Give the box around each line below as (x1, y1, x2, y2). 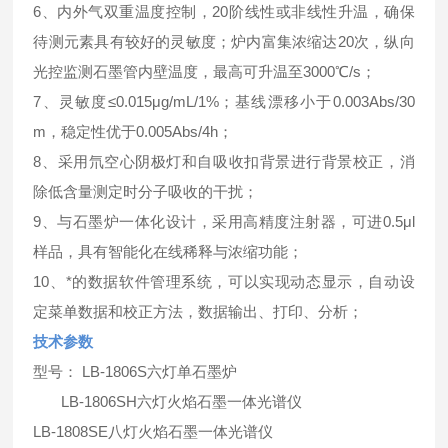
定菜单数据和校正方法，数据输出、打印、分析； (33, 302, 364, 320)
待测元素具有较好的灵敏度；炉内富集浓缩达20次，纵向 (33, 32, 415, 50)
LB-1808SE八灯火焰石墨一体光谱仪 (33, 422, 274, 440)
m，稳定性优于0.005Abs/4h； (33, 122, 234, 140)
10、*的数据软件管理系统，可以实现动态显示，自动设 (33, 272, 415, 290)
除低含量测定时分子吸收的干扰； (33, 182, 259, 200)
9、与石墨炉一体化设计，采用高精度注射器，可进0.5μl (33, 212, 415, 230)
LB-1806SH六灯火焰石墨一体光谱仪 (33, 392, 303, 410)
